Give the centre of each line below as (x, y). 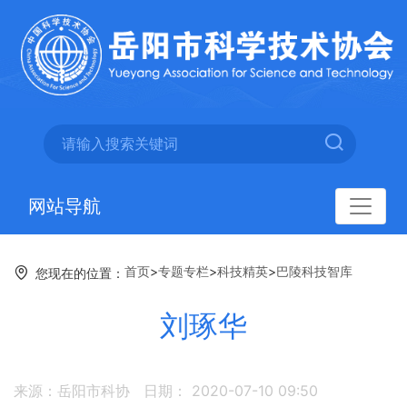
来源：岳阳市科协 (72, 391)
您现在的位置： (80, 273)
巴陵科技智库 (314, 272)
